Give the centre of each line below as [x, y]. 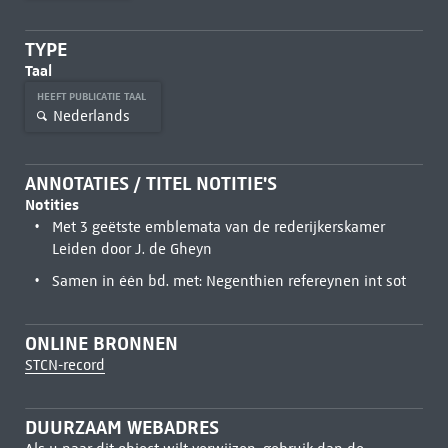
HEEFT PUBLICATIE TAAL [92, 96]
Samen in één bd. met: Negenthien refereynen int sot [228, 281]
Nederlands [91, 115]
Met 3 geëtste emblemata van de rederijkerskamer [218, 227]
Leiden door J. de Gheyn [131, 249]
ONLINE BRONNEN [101, 343]
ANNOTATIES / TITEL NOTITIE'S [150, 183]
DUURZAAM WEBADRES [121, 427]
